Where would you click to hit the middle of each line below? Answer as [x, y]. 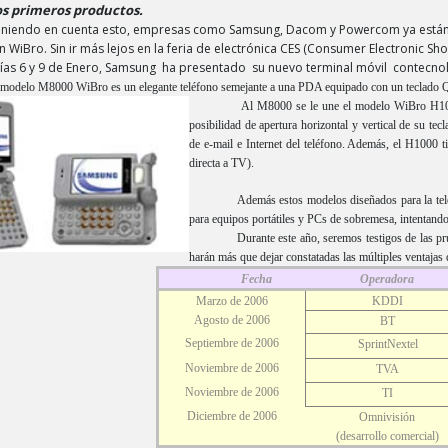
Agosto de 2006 [232, 320]
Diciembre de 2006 [232, 416]
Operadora [387, 279]
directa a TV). [221, 163]
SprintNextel [387, 344]
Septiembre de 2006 [232, 343]
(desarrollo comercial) [387, 436]
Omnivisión [387, 417]
